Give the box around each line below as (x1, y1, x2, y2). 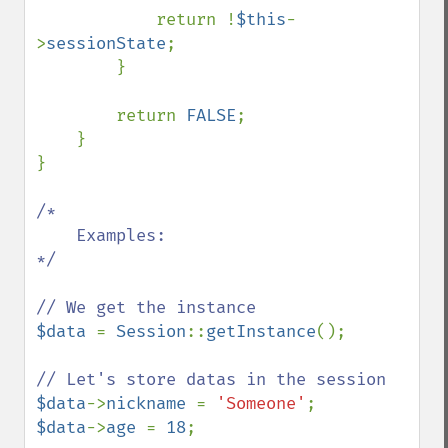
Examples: (36, 225, 76, 246)
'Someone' (216, 393, 306, 414)
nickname (106, 393, 196, 414)
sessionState (46, 33, 166, 54)
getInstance (206, 321, 316, 342)
